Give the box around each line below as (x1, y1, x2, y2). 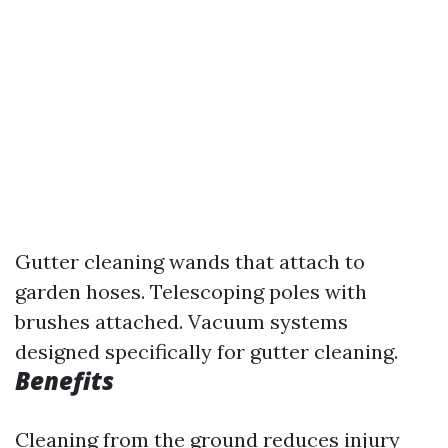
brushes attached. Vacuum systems (15, 309, 348, 334)
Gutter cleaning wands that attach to (15, 249, 365, 274)
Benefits (15, 364, 114, 397)
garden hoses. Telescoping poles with (15, 279, 367, 304)
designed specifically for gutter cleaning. (15, 339, 398, 364)
